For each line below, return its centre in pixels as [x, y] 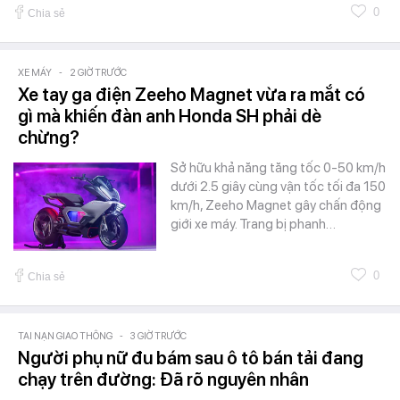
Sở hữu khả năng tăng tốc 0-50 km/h [278, 168]
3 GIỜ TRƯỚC [158, 337]
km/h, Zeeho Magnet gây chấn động [276, 206]
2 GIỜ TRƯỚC [98, 73]
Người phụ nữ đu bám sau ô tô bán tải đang [191, 358]
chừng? [49, 138]
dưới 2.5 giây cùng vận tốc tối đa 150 [278, 187]
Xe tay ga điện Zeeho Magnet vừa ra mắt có [192, 95]
